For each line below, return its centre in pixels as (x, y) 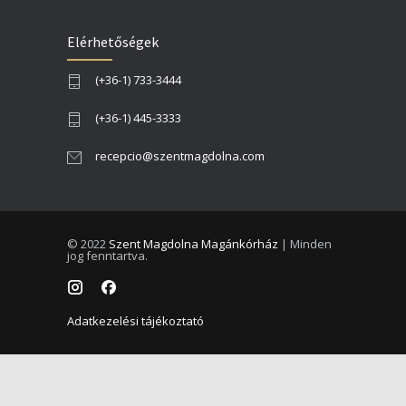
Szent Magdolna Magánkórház (193, 243)
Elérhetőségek (113, 41)
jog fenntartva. (107, 255)
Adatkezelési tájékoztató (135, 321)
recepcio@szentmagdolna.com (180, 155)
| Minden (305, 243)
